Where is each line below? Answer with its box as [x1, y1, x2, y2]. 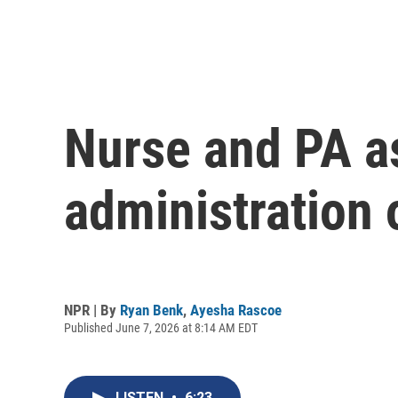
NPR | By [64, 300, 120, 319]
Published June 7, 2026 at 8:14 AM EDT [64, 320, 258, 335]
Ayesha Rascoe [190, 300, 282, 319]
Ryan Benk [120, 300, 183, 319]
